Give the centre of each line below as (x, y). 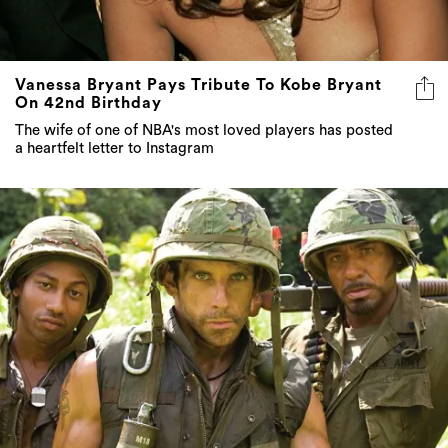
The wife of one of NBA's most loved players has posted (204, 131)
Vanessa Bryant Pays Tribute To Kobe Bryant (198, 85)
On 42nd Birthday (88, 103)
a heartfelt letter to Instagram (114, 149)
